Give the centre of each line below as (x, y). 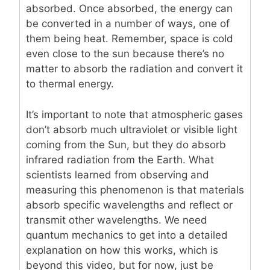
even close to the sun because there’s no (125, 54)
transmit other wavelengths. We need (117, 220)
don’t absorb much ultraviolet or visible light (132, 129)
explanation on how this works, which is (122, 250)
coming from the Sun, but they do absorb (126, 144)
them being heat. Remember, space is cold (130, 39)
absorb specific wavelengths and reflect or (129, 205)
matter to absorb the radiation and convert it (134, 69)
